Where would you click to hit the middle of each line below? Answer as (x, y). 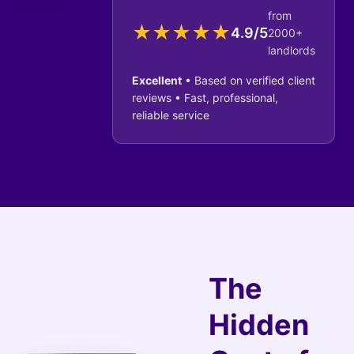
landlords (292, 50)
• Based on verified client (249, 80)
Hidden (259, 325)
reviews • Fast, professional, (205, 98)
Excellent (157, 80)
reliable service (171, 115)
